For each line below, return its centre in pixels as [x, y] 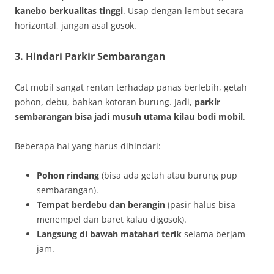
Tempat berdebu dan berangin [101, 204]
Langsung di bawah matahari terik [109, 234]
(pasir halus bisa [200, 204]
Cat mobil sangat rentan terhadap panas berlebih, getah [131, 87]
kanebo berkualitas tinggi [69, 10]
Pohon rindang [68, 175]
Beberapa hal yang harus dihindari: [88, 146]
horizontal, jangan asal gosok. [76, 25]
